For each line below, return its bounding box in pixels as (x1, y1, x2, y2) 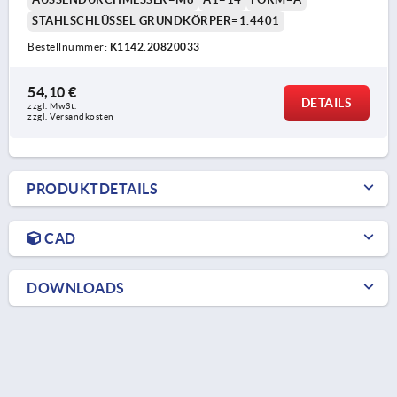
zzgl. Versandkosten (27, 111, 114, 121)
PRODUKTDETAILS (27, 180, 158, 197)
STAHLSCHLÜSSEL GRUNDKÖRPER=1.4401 (32, 13, 280, 27)
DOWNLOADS (27, 279, 125, 296)
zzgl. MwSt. (27, 100, 79, 111)
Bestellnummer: (27, 40, 110, 52)
